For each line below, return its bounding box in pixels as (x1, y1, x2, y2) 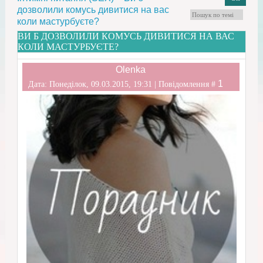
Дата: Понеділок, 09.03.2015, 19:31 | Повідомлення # (28, 79, 218, 89)
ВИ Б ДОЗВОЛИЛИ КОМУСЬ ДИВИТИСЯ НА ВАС (17, 31, 234, 42)
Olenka (116, 65, 146, 75)
